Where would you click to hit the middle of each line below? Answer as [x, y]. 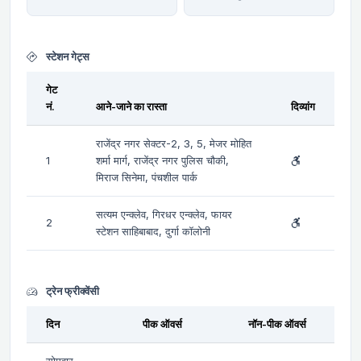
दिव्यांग [303, 106]
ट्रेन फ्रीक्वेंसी [71, 290]
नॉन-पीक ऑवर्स [277, 324]
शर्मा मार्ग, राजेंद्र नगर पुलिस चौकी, [162, 160]
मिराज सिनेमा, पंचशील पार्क [147, 177]
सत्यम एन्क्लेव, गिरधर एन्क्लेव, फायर [164, 214]
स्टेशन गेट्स [66, 56]
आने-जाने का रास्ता [131, 106]
